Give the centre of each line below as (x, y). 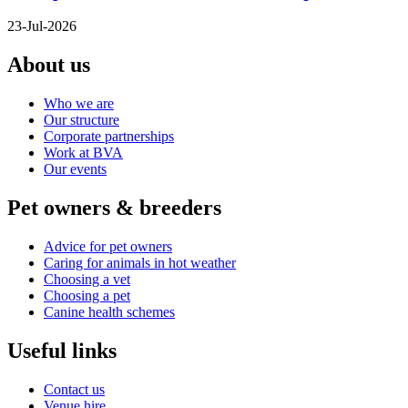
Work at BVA (83, 153)
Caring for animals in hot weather (140, 263)
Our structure (82, 120)
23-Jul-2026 (42, 26)
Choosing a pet (87, 296)
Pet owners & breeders (114, 208)
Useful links (62, 350)
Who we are (79, 104)
